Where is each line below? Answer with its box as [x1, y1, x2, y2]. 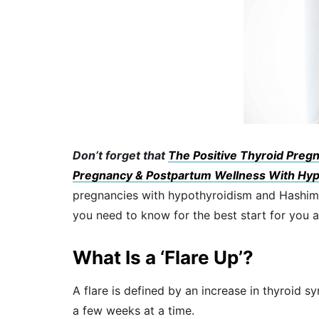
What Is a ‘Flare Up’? [73, 246, 253, 268]
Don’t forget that [73, 147, 168, 162]
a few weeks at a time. [73, 303, 194, 318]
